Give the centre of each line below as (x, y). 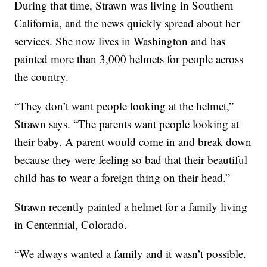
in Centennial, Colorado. (71, 225)
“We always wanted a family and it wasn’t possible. (131, 254)
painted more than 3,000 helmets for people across (129, 59)
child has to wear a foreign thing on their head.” (122, 178)
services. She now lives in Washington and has (120, 41)
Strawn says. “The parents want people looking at (127, 124)
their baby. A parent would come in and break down (133, 142)
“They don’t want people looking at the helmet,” (124, 106)
